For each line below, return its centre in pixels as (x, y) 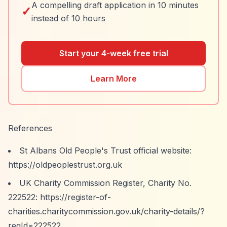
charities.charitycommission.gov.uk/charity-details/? (106, 211)
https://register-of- (75, 197)
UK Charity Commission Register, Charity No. (105, 183)
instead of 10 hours (68, 18)
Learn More (113, 79)
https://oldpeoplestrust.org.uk (65, 165)
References (30, 128)
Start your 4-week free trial (113, 53)
